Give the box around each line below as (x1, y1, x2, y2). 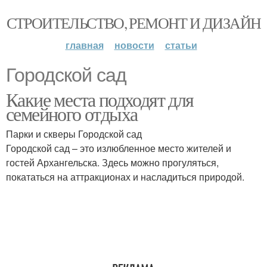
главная (65, 38, 104, 52)
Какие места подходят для (6, 86, 194, 112)
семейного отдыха (6, 101, 138, 126)
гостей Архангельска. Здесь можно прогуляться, (6, 156, 219, 169)
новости (114, 38, 154, 52)
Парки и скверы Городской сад (6, 127, 142, 141)
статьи (164, 38, 197, 52)
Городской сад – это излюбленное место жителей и (6, 141, 231, 155)
